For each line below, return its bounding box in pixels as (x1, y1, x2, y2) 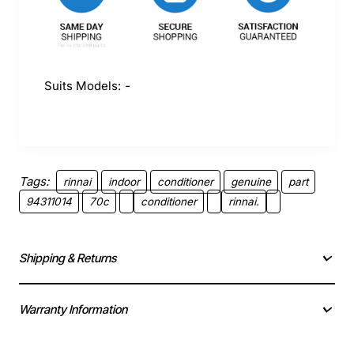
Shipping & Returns (19, 250, 116, 266)
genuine (231, 175, 271, 189)
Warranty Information (19, 302, 127, 318)
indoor (108, 175, 140, 189)
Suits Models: (44, 78, 124, 94)
